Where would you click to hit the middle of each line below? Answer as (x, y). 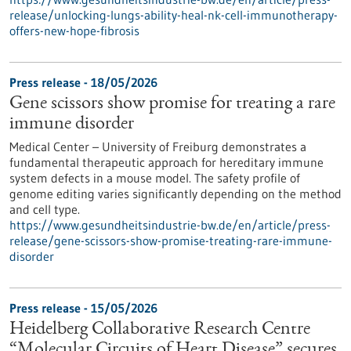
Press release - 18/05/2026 (83, 82)
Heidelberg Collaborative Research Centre (160, 330)
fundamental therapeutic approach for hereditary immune (166, 162)
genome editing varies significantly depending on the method (175, 194)
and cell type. (45, 209)
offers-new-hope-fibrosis (74, 31)
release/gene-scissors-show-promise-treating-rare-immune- (171, 241)
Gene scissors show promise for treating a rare (172, 104)
